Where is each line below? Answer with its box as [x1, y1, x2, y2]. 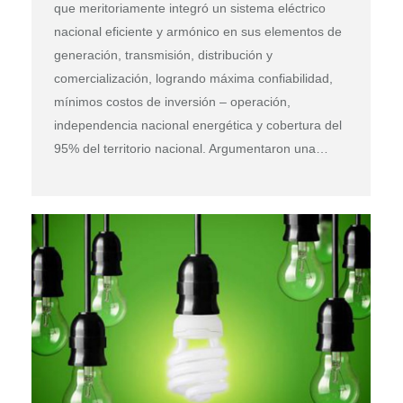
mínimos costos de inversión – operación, [54, 94, 291, 109]
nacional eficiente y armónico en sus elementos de [54, 23, 342, 39]
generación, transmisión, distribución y [54, 47, 273, 62]
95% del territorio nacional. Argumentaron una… [54, 140, 328, 156]
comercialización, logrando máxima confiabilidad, [54, 70, 333, 85]
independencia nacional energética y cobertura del [54, 117, 342, 132]
